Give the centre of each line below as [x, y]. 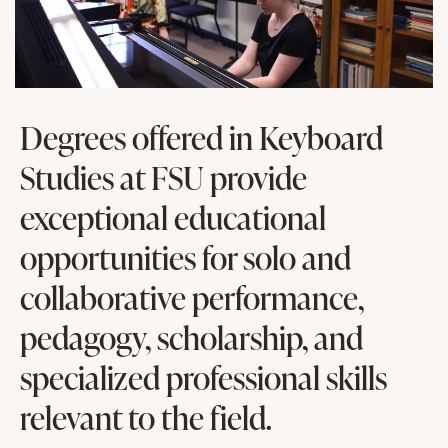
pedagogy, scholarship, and [191, 337]
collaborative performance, [191, 297]
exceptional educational [172, 217]
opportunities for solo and [185, 257]
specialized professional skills [203, 377]
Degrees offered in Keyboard [201, 137]
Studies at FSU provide [163, 177]
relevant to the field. [145, 417]
